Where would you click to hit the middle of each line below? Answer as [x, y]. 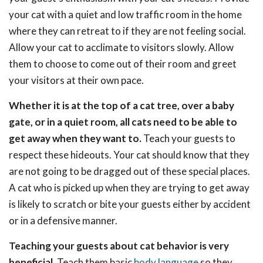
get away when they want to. [75, 138]
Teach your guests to [188, 138]
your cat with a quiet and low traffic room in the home [125, 14]
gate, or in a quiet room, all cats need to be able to [123, 122]
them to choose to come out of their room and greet [123, 64]
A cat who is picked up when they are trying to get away [129, 188]
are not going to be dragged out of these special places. [129, 171]
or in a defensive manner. [63, 220]
